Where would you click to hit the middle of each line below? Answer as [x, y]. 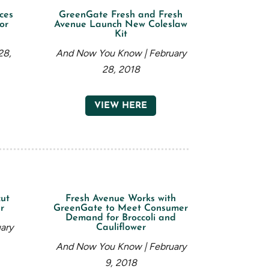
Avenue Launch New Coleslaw [121, 25]
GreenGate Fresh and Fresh [121, 15]
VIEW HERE [121, 106]
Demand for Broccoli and [121, 218]
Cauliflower [121, 228]
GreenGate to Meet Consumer [121, 209]
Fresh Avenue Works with [121, 199]
